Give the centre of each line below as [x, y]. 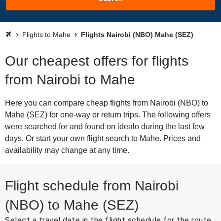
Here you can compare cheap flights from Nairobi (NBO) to [107, 103]
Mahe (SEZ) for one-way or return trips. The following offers [108, 115]
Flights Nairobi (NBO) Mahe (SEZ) [136, 35]
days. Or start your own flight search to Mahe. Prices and [103, 138]
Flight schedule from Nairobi [92, 186]
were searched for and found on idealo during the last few [105, 127]
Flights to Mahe [46, 35]
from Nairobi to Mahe [70, 80]
